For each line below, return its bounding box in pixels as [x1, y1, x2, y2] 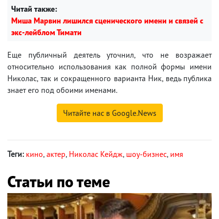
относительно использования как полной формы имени [7, 61, 212, 71]
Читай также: [11, 3, 57, 14]
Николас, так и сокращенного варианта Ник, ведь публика [7, 73, 212, 83]
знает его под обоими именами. [7, 85, 117, 95]
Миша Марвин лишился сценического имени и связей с [11, 15, 203, 25]
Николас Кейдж [69, 149, 123, 159]
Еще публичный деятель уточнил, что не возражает [7, 49, 212, 60]
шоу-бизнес [126, 149, 167, 159]
